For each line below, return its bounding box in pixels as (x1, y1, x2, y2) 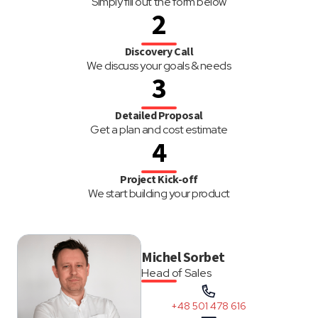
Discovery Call (124, 44, 194, 60)
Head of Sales (141, 265, 212, 281)
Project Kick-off (120, 172, 198, 188)
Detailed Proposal (115, 108, 203, 124)
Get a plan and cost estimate (90, 122, 228, 138)
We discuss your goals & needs (87, 58, 231, 74)
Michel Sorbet (141, 248, 225, 268)
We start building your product (88, 186, 230, 202)
